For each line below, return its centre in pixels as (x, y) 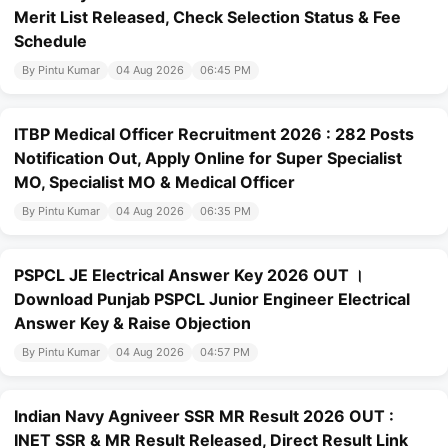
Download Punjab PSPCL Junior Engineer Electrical (212, 299)
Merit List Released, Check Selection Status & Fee (207, 17)
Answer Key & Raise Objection (132, 323)
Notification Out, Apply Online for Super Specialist (208, 158)
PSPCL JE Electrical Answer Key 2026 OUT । (189, 275)
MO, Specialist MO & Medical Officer (154, 182)
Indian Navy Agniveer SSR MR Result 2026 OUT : (204, 416)
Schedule (50, 41)
